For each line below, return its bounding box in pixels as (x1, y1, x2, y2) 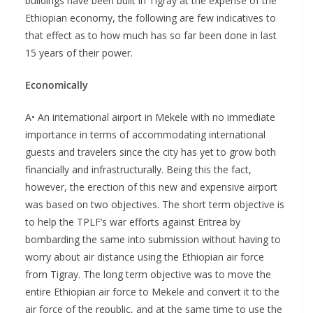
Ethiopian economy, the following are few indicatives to (25, 10, 276, 24)
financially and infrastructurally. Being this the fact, (25, 162, 252, 176)
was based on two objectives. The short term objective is (25, 197, 284, 211)
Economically (25, 78, 88, 92)
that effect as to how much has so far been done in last (25, 28, 277, 42)
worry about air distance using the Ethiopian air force (25, 249, 264, 263)
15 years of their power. (25, 45, 133, 59)
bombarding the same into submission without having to (25, 232, 281, 246)
